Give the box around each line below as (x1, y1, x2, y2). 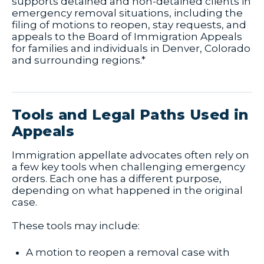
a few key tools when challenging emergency (12, 161, 245, 173)
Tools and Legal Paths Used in (12, 106, 249, 124)
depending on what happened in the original (12, 184, 243, 197)
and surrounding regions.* (12, 54, 146, 67)
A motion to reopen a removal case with (26, 246, 230, 259)
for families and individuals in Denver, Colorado (12, 42, 250, 55)
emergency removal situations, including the (12, 7, 243, 19)
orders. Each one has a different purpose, (12, 173, 222, 185)
